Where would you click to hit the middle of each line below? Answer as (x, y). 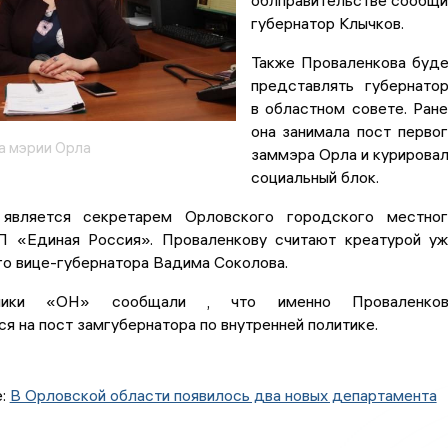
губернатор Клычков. (327, 23)
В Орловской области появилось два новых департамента (223, 395)
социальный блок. (314, 177)
